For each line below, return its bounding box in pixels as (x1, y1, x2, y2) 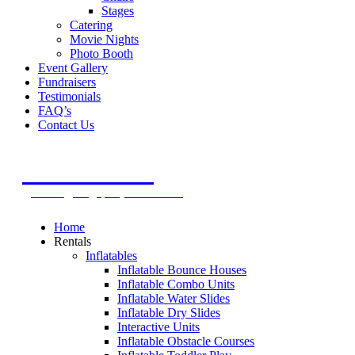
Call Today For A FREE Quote (31, 146, 180, 158)
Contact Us (38, 118, 94, 132)
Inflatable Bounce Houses (117, 263, 246, 277)
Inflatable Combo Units (117, 277, 235, 291)
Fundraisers (38, 75, 96, 89)
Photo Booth (70, 47, 133, 60)
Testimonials (38, 90, 101, 103)
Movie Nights (70, 32, 139, 46)
